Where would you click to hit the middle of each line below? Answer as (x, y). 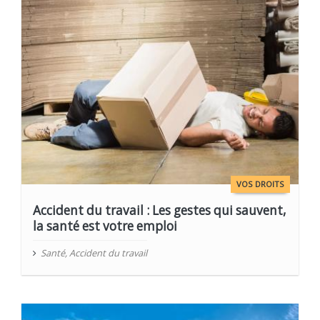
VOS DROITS (260, 184)
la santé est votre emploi (105, 226)
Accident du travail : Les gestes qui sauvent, (160, 211)
